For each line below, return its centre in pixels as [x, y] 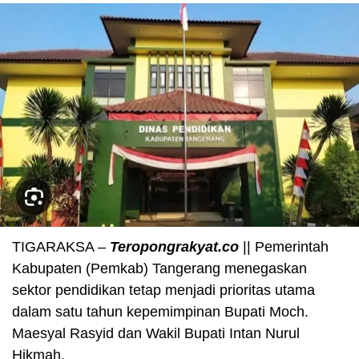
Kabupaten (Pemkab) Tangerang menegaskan [159, 268]
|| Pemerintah [284, 246]
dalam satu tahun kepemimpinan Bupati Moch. [160, 311]
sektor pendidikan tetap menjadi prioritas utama [163, 290]
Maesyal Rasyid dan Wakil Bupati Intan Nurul [156, 333]
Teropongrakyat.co [174, 246]
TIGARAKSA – [61, 246]
